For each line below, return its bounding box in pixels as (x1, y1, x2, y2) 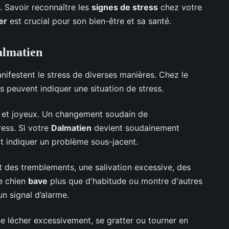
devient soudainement (91, 122, 179, 133)
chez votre (158, 2, 202, 12)
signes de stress (91, 2, 158, 12)
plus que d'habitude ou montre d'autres (48, 175, 202, 186)
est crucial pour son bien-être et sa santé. (7, 15, 171, 26)
